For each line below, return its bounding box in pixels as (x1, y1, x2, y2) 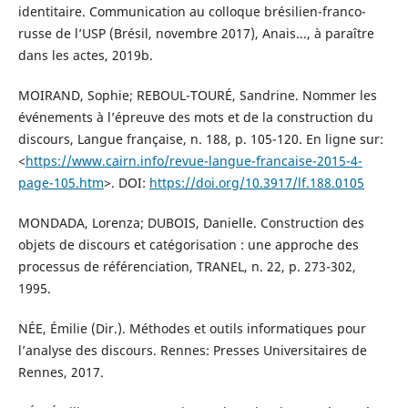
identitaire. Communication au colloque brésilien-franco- (17, 3, 366, 21)
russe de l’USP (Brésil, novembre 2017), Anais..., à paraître (17, 25, 374, 43)
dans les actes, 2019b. (17, 46, 153, 65)
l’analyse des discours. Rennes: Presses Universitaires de (17, 342, 367, 360)
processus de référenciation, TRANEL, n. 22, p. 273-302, (17, 258, 356, 276)
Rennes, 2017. (17, 363, 104, 382)
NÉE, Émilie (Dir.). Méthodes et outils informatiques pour (17, 320, 366, 338)
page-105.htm (17, 174, 104, 192)
